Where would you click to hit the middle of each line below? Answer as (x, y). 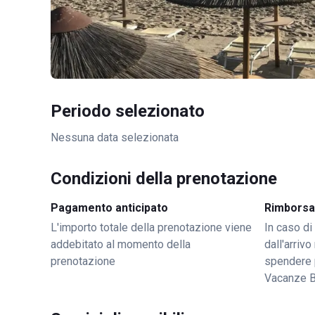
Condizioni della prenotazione (164, 179)
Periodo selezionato (128, 111)
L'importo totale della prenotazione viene (151, 227)
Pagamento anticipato (109, 208)
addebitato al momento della (121, 244)
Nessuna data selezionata (115, 137)
